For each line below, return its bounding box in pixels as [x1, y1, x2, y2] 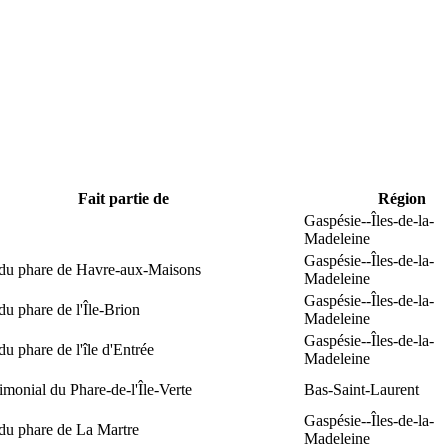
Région [377, 190, 426, 207]
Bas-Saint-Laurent [304, 381, 419, 398]
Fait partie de [78, 190, 169, 207]
